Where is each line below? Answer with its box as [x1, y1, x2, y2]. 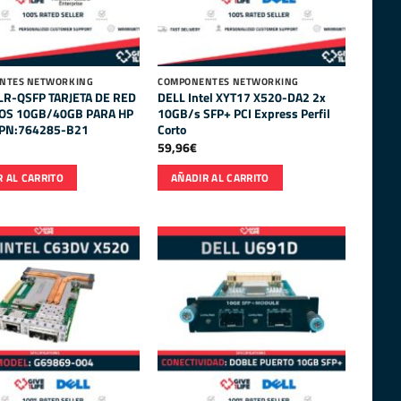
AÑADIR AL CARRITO [170, 169, 269, 185]
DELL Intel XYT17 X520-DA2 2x [158, 88, 327, 108]
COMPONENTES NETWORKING [158, 74, 299, 90]
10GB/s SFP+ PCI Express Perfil [158, 104, 331, 124]
